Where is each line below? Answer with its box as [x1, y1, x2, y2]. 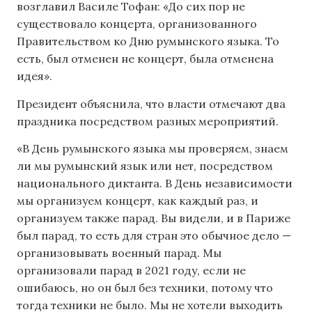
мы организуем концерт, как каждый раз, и [17, 194, 258, 208]
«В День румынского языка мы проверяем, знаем [17, 141, 288, 156]
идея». [17, 69, 52, 84]
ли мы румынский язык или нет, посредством [17, 159, 273, 173]
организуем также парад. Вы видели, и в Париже [17, 211, 290, 226]
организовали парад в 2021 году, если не [17, 263, 246, 278]
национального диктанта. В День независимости [17, 176, 292, 191]
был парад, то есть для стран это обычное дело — [17, 228, 291, 243]
